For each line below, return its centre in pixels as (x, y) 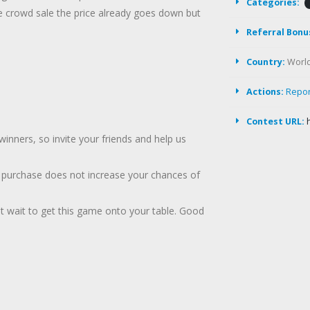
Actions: (265, 92)
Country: (266, 62)
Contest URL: (275, 121)
